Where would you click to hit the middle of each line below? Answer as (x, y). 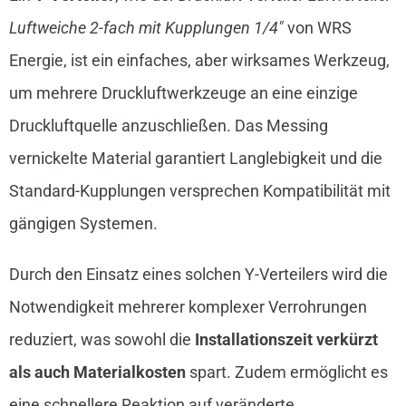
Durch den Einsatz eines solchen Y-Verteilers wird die (198, 275)
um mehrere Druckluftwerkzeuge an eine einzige (183, 93)
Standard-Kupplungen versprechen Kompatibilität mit (199, 191)
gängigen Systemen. (83, 224)
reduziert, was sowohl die (101, 340)
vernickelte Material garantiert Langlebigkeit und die (195, 159)
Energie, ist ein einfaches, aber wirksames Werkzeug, (199, 61)
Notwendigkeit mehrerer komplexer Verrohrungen (188, 307)
